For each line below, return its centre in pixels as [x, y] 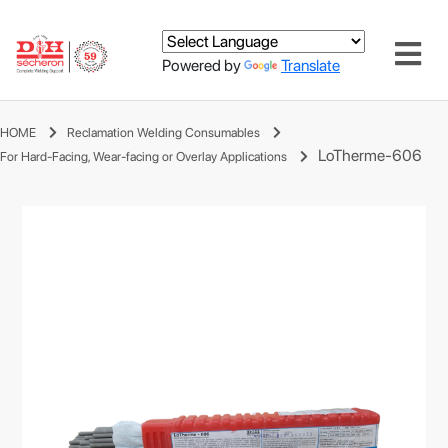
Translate [310, 65]
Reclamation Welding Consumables [163, 132]
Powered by [203, 65]
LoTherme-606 [370, 155]
